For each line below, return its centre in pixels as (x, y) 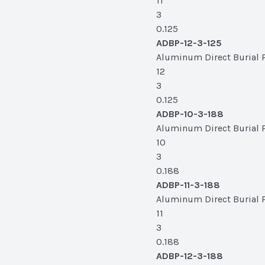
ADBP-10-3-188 (190, 114)
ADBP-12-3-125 (189, 43)
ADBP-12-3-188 (190, 256)
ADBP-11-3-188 (188, 185)
